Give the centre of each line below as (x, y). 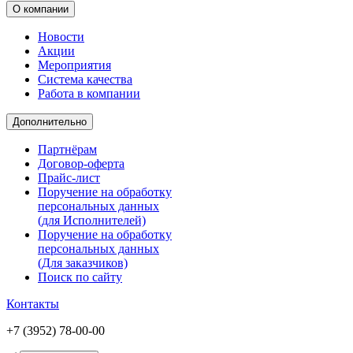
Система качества (85, 80)
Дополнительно (50, 122)
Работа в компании (89, 94)
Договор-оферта (81, 164)
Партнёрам (67, 150)
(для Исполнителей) (92, 221)
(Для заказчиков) (83, 263)
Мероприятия (74, 65)
